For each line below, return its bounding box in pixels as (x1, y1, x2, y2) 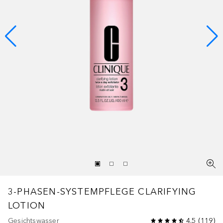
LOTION (8, 200, 46, 211)
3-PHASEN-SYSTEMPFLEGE (8, 186, 135, 197)
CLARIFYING (138, 186, 197, 197)
